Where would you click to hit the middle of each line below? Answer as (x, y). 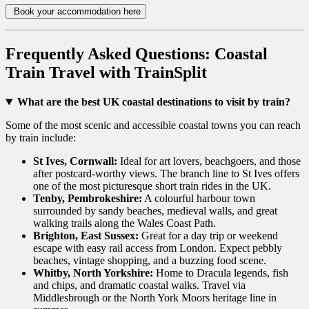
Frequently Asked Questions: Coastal (137, 54)
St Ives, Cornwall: (75, 161)
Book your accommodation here (76, 12)
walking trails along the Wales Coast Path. (124, 223)
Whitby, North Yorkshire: (93, 273)
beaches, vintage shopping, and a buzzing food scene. (150, 261)
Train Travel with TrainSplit (106, 73)
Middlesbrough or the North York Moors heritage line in (155, 298)
